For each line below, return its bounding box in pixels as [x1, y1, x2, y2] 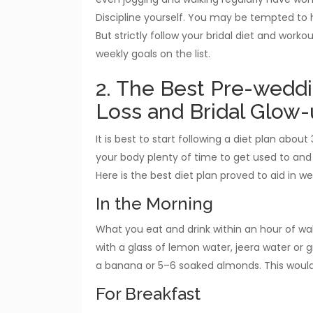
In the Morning [96, 193, 213, 214]
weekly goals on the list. [96, 46, 210, 61]
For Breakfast [96, 283, 201, 304]
